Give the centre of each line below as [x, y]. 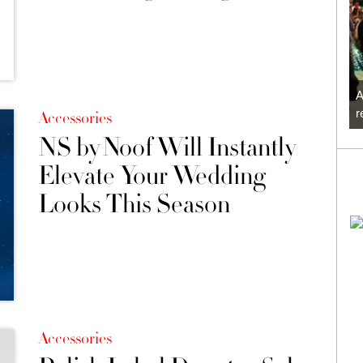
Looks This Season [134, 205]
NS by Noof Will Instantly [167, 148]
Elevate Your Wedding [152, 176]
